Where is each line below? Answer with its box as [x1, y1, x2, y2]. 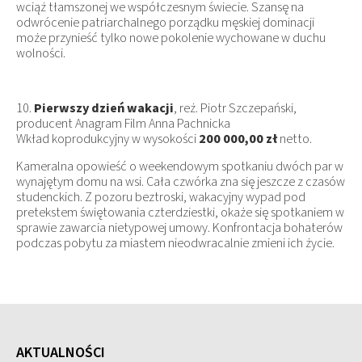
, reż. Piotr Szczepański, [174, 99, 297, 117]
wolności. [16, 44, 65, 62]
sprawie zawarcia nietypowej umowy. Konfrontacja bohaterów [16, 218, 343, 237]
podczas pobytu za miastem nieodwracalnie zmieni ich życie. [16, 234, 335, 252]
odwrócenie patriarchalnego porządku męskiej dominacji [16, 13, 314, 32]
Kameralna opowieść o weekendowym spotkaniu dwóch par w [16, 157, 343, 175]
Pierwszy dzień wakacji [34, 99, 174, 117]
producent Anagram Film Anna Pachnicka [16, 114, 230, 133]
